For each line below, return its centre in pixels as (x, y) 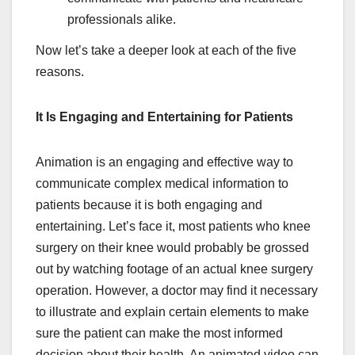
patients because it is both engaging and (149, 205)
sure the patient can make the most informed (159, 334)
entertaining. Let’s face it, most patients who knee (173, 227)
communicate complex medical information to (162, 184)
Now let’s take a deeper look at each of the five (166, 51)
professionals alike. (122, 19)
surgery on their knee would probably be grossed (172, 248)
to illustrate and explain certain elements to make (172, 312)
